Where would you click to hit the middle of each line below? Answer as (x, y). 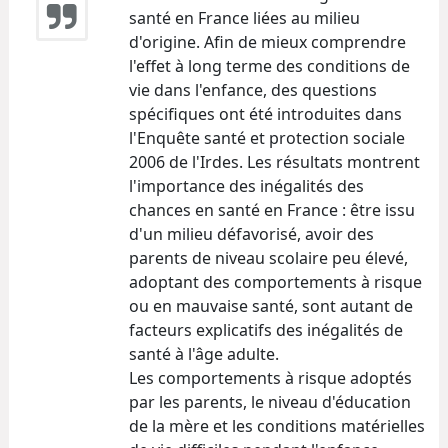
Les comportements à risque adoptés (270, 377)
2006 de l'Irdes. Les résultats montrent (274, 161)
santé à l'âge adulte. (204, 353)
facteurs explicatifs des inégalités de (266, 329)
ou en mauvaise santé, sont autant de (271, 305)
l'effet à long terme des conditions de (269, 65)
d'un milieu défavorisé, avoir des (251, 233)
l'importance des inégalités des (246, 185)
